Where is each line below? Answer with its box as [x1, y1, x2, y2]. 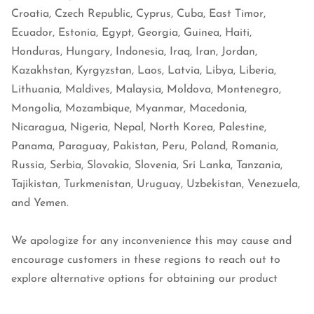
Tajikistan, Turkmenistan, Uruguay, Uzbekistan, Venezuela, [11, 179, 300, 191]
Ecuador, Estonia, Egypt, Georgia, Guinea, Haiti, [11, 27, 252, 39]
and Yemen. [11, 198, 69, 210]
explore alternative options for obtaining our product [11, 273, 278, 285]
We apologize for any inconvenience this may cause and [11, 235, 292, 247]
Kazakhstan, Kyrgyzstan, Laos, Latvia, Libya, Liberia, [11, 65, 276, 77]
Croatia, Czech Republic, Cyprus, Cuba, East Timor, [11, 8, 266, 20]
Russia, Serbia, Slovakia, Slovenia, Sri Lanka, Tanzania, [11, 160, 282, 172]
